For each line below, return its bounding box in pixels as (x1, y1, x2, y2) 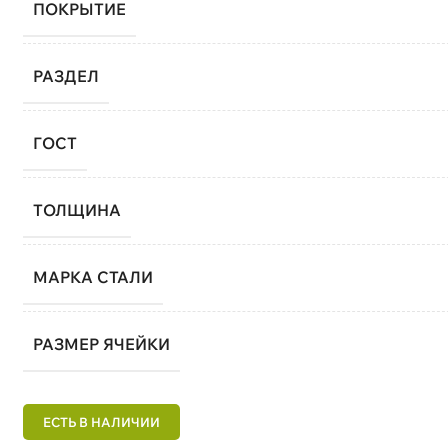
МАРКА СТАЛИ (32, 267, 153, 287)
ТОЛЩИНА (32, 200, 121, 220)
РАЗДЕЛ (32, 66, 99, 86)
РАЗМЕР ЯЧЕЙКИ (32, 334, 170, 354)
